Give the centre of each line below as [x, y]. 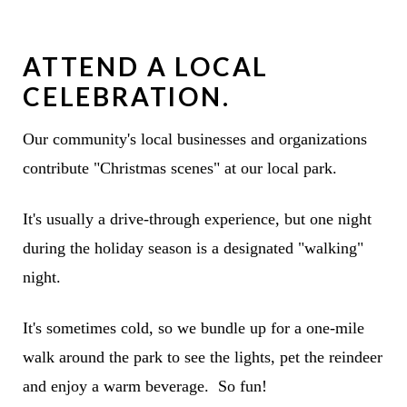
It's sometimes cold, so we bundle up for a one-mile [193, 328]
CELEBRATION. [126, 97]
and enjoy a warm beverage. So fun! [144, 387]
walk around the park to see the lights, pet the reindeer [202, 357]
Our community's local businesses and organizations [194, 139]
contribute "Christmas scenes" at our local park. [179, 169]
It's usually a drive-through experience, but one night [197, 219]
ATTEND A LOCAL [146, 67]
